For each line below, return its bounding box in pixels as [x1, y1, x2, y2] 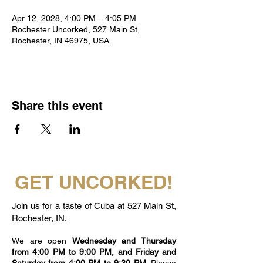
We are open [12, 236, 72, 245]
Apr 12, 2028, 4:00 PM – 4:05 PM [12, 14, 136, 23]
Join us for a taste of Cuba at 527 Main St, [12, 201, 176, 211]
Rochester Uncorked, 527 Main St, [12, 25, 140, 34]
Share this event [12, 99, 103, 113]
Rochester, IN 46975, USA [12, 36, 109, 45]
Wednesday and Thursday [72, 236, 177, 245]
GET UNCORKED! [15, 171, 173, 193]
